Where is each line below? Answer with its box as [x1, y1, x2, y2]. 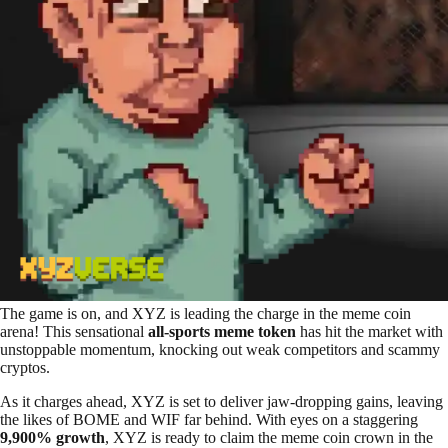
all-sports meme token [148, 322, 296, 340]
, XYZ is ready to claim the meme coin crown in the [105, 428, 433, 446]
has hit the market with [296, 322, 443, 340]
